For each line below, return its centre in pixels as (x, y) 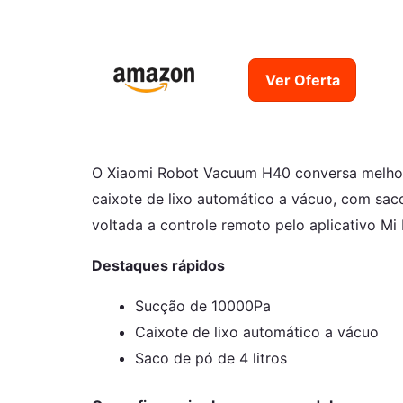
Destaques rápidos (158, 266)
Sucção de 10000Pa (203, 306)
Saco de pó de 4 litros (211, 358)
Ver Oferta (302, 80)
